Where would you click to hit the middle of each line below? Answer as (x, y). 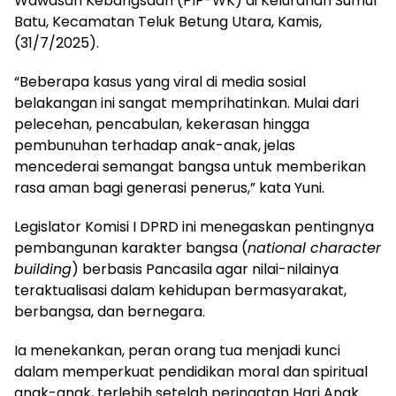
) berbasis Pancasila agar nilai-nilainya (205, 270)
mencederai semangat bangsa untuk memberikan (190, 167)
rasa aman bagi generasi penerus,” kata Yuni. (169, 188)
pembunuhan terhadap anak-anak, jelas (155, 146)
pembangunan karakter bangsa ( (131, 248)
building (43, 270)
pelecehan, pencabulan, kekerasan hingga (162, 125)
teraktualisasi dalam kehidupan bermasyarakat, (180, 291)
